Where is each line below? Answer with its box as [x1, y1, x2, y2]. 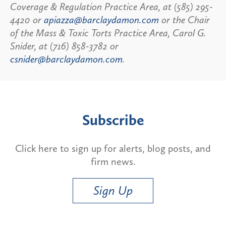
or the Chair [159, 13, 210, 26]
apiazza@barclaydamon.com [44, 13, 159, 26]
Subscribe [82, 110, 144, 129]
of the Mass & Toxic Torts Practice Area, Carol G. [10, 26, 206, 39]
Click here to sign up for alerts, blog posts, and [15, 142, 211, 154]
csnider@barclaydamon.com [10, 52, 123, 65]
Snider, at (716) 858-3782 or [10, 39, 119, 52]
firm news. [90, 155, 136, 167]
